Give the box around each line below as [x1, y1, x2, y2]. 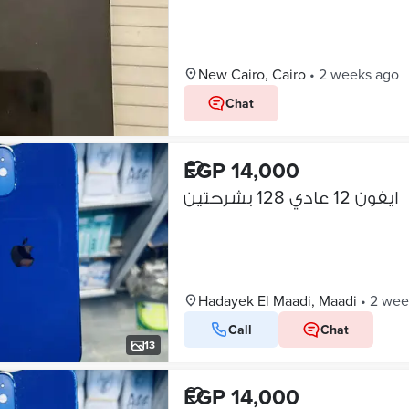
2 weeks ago [318, 64, 399, 84]
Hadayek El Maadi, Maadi [197, 290, 357, 310]
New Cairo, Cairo [197, 64, 306, 84]
